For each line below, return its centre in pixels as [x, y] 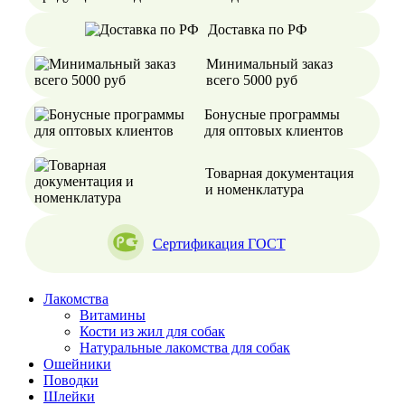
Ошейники [77, 363]
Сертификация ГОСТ [219, 243]
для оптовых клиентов [274, 130]
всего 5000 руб [251, 80]
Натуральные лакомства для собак [185, 347]
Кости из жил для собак [152, 331]
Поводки [71, 380]
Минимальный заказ [269, 63]
